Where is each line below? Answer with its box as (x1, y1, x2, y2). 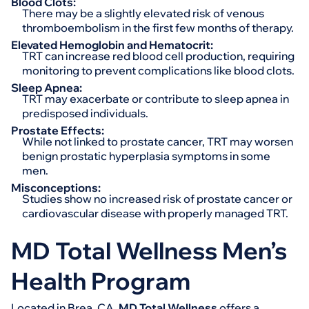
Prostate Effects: (11, 123, 104, 137)
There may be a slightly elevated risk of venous (22, 6, 264, 20)
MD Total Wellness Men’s (11, 236, 287, 266)
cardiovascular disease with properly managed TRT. (22, 206, 288, 220)
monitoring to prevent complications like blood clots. (22, 63, 295, 77)
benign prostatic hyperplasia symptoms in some (22, 149, 270, 163)
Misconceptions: (11, 181, 101, 195)
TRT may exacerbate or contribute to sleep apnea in (22, 92, 289, 106)
